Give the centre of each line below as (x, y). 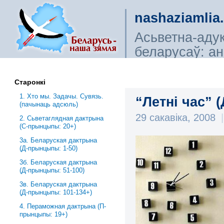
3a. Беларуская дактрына (58, 140)
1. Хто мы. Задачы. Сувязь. (62, 96)
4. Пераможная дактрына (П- (63, 206)
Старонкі (30, 82)
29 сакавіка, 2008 (177, 117)
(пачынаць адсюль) (49, 104)
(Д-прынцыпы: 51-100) (52, 170)
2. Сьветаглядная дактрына (62, 118)
